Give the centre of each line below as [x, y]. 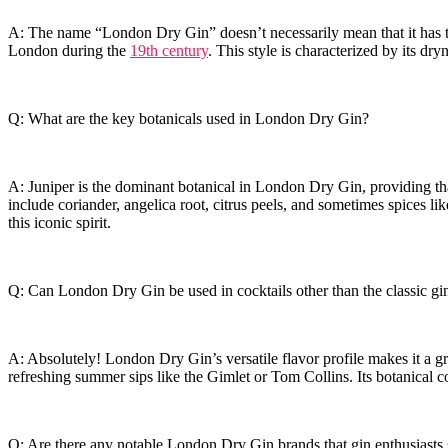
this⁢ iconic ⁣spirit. [59, 223]
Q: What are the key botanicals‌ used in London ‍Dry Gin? [188, 119]
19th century [169, 51]
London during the [69, 51]
